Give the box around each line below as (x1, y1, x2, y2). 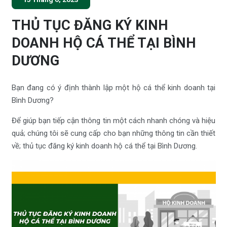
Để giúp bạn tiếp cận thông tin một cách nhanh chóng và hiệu (11, 116, 216, 125)
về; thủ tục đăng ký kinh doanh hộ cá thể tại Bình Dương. (11, 141, 197, 150)
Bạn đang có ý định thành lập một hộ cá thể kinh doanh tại (11, 83, 216, 92)
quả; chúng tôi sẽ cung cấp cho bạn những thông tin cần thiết (11, 128, 216, 138)
